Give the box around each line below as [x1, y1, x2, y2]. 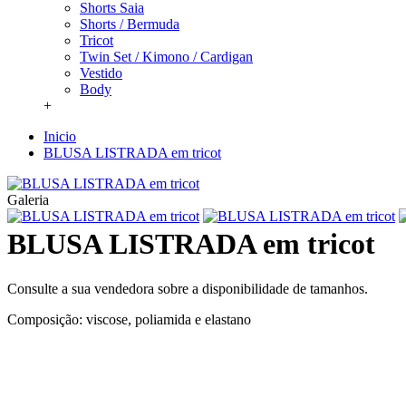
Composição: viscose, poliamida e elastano [7, 311, 251, 327]
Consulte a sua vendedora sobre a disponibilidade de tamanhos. [7, 280, 368, 296]
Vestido [80, 65, 122, 81]
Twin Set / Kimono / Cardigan [80, 49, 253, 64]
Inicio [43, 129, 76, 144]
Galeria [7, 192, 49, 208]
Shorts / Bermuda [80, 16, 179, 32]
